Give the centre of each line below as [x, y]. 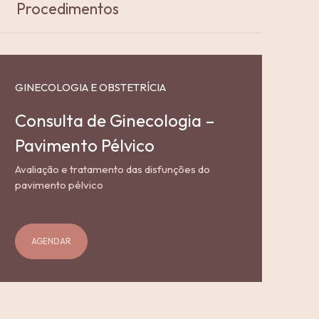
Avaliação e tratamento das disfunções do [113, 169]
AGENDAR [52, 241]
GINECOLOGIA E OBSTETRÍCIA [91, 87]
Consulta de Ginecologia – [115, 120]
